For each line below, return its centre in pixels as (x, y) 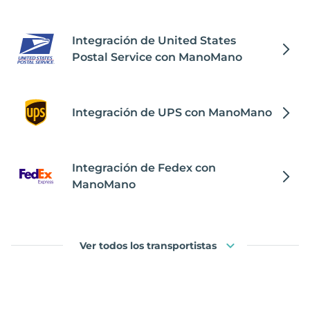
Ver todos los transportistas (148, 245)
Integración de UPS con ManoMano (172, 112)
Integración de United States (154, 40)
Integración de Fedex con (144, 167)
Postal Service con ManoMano (157, 57)
